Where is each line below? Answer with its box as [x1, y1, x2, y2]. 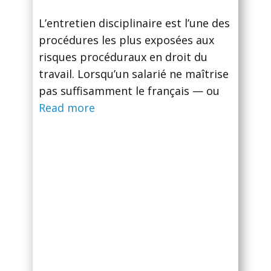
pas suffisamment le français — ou [39, 83, 220, 99]
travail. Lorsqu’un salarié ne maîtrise [39, 67, 229, 82]
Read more [39, 100, 95, 116]
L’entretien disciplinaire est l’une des [39, 16, 230, 31]
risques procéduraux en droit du [39, 50, 207, 65]
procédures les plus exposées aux [39, 33, 214, 48]
